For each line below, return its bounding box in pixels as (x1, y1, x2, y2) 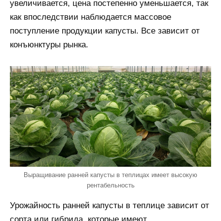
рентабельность (86, 182, 135, 189)
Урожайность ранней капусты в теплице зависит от (10, 201, 209, 210)
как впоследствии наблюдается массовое (10, 12, 171, 22)
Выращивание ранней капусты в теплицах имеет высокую (24, 171, 197, 179)
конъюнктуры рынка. (10, 39, 88, 49)
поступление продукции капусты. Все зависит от (10, 26, 200, 36)
